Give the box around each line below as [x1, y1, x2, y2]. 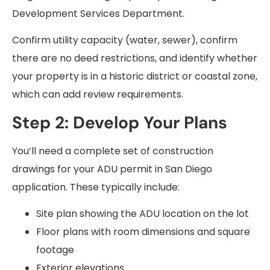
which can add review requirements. [12, 87, 183, 102]
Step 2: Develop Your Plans [12, 111, 227, 134]
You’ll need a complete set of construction [12, 143, 213, 158]
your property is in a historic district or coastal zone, [12, 69, 257, 84]
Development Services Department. [12, 6, 184, 20]
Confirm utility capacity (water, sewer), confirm [12, 33, 237, 48]
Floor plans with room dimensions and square [36, 224, 250, 239]
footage [36, 242, 74, 257]
